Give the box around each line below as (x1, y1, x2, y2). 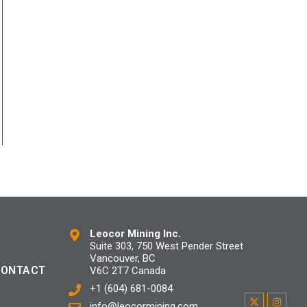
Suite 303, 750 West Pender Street (89, 240, 243, 253)
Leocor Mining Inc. (89, 228, 181, 241)
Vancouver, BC (89, 252, 156, 265)
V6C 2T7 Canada (89, 265, 166, 278)
